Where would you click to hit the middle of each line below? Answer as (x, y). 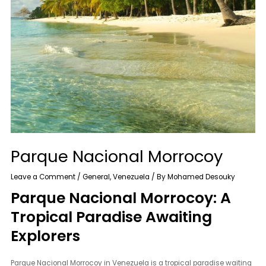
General (96, 177)
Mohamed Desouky (202, 177)
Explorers (46, 236)
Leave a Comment (43, 177)
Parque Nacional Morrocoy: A (121, 198)
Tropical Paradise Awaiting (112, 217)
